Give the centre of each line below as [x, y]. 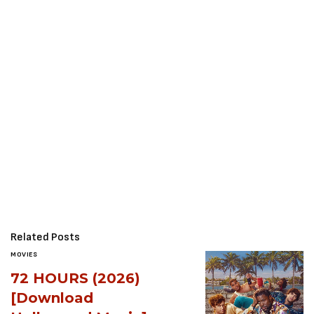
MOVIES [24, 254]
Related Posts [45, 237]
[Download [52, 298]
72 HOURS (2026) [75, 278]
